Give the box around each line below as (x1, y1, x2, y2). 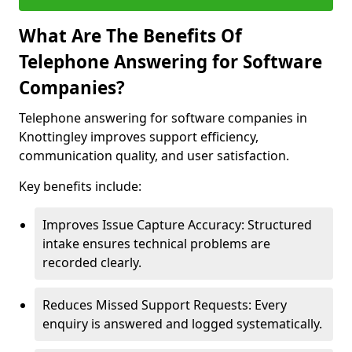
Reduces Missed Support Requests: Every (42, 296, 287, 313)
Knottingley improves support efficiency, (19, 128, 258, 145)
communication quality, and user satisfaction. (19, 147, 289, 164)
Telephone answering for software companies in (19, 109, 307, 126)
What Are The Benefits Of (19, 24, 242, 48)
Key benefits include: (19, 178, 141, 195)
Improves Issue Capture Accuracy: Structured (42, 216, 312, 233)
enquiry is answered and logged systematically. (42, 315, 322, 332)
